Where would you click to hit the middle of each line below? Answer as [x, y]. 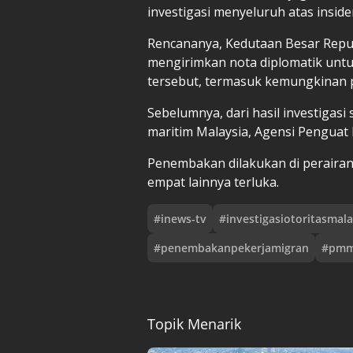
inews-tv [184, 218]
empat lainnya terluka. [213, 182]
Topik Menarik [194, 323]
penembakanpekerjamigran [235, 247]
